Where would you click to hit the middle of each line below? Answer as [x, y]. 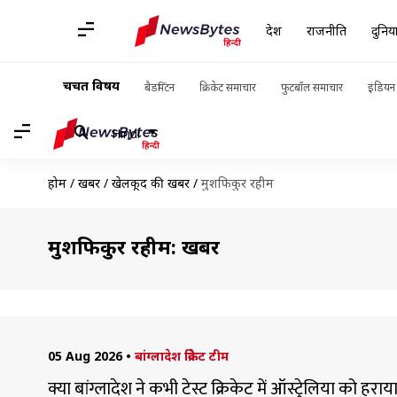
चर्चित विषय [91, 86]
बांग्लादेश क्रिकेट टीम [181, 356]
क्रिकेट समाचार [228, 87]
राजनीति [327, 31]
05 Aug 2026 [85, 356]
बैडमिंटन [160, 87]
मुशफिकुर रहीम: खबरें [133, 246]
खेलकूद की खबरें [150, 183]
